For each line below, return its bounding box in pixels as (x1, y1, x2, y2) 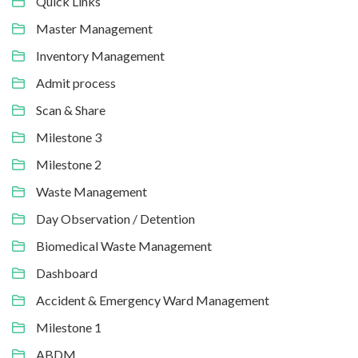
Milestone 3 (36, 129, 101, 145)
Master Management (36, 20, 153, 36)
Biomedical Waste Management (36, 237, 212, 253)
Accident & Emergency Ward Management (36, 292, 269, 308)
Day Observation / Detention (36, 210, 195, 226)
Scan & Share (36, 101, 105, 117)
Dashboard (36, 265, 97, 280)
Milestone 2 (36, 156, 101, 172)
